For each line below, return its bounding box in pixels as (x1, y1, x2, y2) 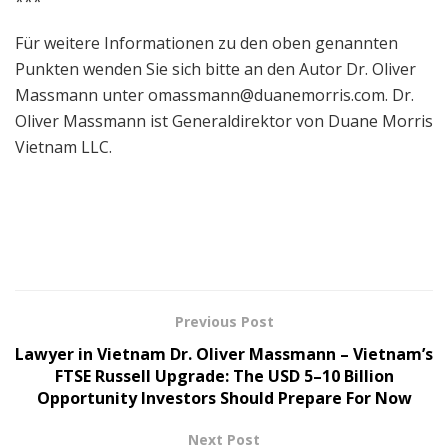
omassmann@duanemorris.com (148, 83, 385, 106)
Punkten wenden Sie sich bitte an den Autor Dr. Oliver (15, 57, 416, 80)
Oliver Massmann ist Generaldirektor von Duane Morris (15, 109, 433, 132)
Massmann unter (15, 83, 148, 106)
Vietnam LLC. (15, 135, 112, 158)
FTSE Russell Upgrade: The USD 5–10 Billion (54, 364, 394, 387)
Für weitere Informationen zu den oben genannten (15, 31, 398, 54)
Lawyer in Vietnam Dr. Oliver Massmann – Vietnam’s (15, 342, 433, 365)
